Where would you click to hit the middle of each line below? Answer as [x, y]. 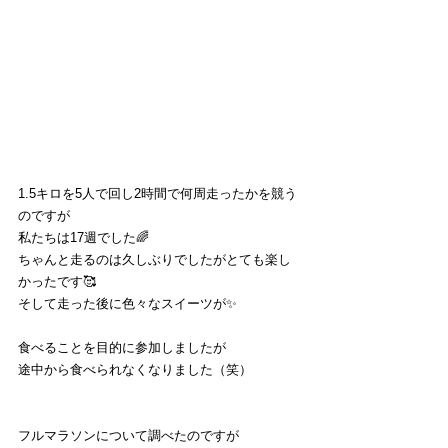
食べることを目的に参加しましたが [122, 347]
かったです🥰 [57, 281]
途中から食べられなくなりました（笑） [135, 369]
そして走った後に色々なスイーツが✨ [127, 303]
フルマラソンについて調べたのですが [128, 435]
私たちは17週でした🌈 [83, 237]
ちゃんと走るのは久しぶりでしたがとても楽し [154, 259]
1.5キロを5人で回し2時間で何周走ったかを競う [157, 193]
